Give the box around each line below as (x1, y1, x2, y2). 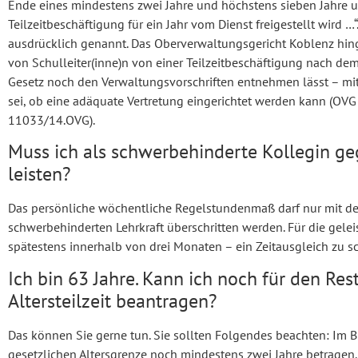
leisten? (8, 161, 70, 187)
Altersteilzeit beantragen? (8, 288, 217, 313)
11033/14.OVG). (8, 112, 95, 128)
